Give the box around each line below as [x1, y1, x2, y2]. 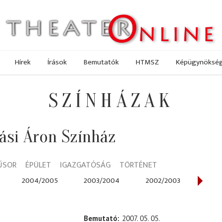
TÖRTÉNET [119, 158, 157, 172]
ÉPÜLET [25, 158, 51, 172]
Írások [48, 55, 67, 68]
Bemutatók [84, 55, 119, 68]
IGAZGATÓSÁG [60, 158, 111, 172]
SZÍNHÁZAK [49, 89, 173, 113]
